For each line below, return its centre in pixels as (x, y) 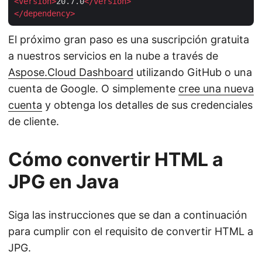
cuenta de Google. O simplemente (93, 88)
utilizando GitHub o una (193, 72)
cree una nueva (216, 88)
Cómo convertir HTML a (116, 159)
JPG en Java (64, 181)
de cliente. (34, 121)
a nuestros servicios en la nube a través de (113, 56)
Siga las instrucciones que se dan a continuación (128, 215)
